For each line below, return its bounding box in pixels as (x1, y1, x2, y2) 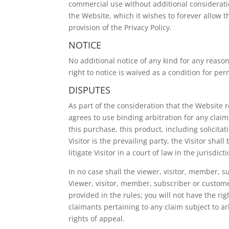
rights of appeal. (68, 214, 125, 223)
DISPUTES (68, 84, 111, 96)
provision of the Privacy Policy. (68, 22, 172, 32)
